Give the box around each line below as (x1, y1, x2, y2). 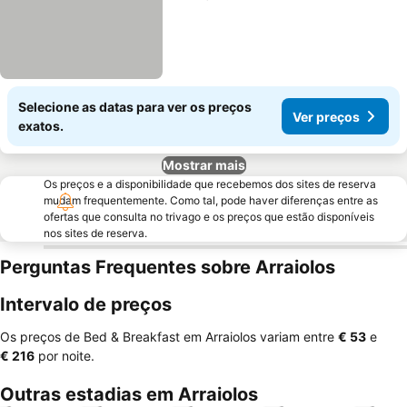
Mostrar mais (162, 157, 245, 173)
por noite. (35, 348, 94, 363)
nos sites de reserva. (44, 226, 147, 240)
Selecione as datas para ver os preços (18, 99, 252, 114)
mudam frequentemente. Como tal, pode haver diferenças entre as (44, 194, 378, 207)
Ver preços (293, 108, 360, 124)
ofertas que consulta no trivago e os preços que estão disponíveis (44, 210, 374, 223)
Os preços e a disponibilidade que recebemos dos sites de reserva (44, 177, 376, 191)
